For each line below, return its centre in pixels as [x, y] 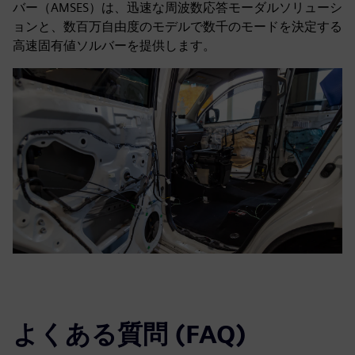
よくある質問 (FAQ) [130, 334]
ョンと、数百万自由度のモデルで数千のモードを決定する [177, 27]
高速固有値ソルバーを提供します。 [114, 46]
